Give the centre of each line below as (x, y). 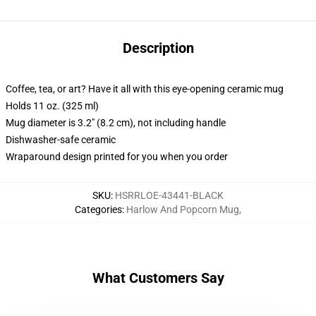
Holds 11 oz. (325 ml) (52, 106)
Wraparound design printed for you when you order (117, 157)
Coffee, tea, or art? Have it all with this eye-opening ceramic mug (145, 89)
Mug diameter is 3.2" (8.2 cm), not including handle (116, 123)
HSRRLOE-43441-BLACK (169, 195)
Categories (98, 209)
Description (158, 48)
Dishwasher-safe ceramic (61, 140)
